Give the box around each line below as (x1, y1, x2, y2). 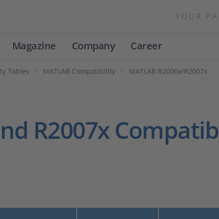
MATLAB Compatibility (43, 66, 115, 76)
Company (71, 39, 115, 52)
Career (131, 39, 162, 52)
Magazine (12, 39, 56, 52)
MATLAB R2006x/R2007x (129, 66, 207, 76)
